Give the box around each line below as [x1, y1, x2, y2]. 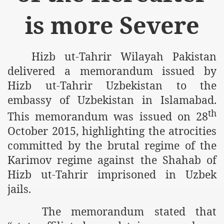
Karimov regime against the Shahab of [7, 152, 216, 167]
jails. [7, 181, 31, 196]
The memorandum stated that [31, 204, 216, 219]
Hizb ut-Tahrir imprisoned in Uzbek [7, 167, 216, 182]
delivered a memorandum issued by [7, 63, 216, 78]
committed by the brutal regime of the [7, 138, 216, 153]
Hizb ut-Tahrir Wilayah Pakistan [31, 49, 216, 63]
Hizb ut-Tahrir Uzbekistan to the [7, 78, 216, 92]
